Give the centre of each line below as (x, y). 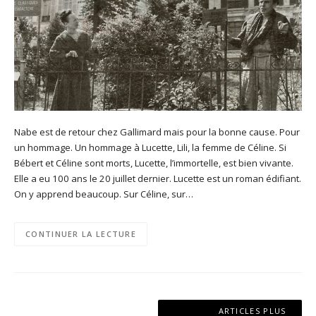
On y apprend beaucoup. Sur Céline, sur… (104, 194)
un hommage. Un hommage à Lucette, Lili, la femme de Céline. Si (150, 147)
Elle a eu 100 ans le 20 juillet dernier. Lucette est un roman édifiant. (158, 178)
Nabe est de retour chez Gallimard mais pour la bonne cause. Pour (157, 132)
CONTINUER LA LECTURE (81, 234)
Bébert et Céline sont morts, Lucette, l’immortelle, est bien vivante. (154, 163)
